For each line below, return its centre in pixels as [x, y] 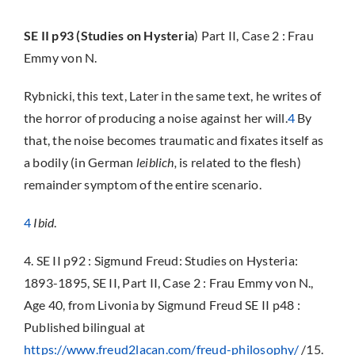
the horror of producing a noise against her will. [155, 118]
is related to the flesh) [240, 162]
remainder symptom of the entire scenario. [142, 184]
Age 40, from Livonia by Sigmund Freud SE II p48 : [162, 305]
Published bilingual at [84, 327]
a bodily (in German [80, 162]
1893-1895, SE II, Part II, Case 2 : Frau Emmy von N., [168, 282]
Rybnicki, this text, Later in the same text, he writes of [172, 95]
